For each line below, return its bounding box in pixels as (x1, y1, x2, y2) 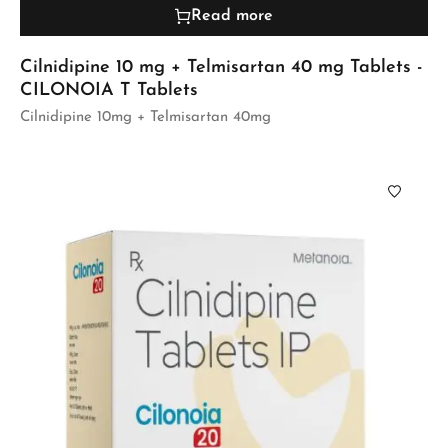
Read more (191, 7, 273, 24)
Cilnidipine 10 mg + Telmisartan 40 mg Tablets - (20, 57, 422, 77)
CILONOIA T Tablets (20, 80, 198, 100)
